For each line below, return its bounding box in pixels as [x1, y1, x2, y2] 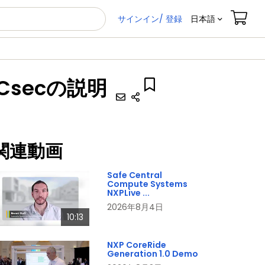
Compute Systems [107, 178, 188, 190]
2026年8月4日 [107, 201, 163, 213]
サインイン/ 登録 [118, 12, 182, 25]
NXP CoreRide [107, 238, 166, 251]
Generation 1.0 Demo [107, 247, 198, 260]
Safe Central [107, 169, 162, 181]
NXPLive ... [107, 187, 150, 199]
